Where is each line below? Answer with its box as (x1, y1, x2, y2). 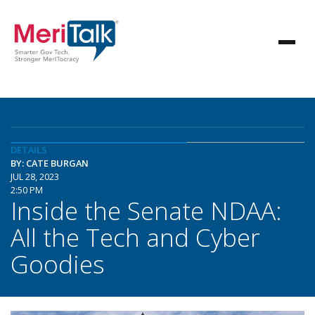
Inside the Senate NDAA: (11, 193, 282, 227)
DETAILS (11, 143, 47, 156)
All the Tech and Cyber (11, 220, 260, 254)
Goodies (11, 247, 105, 281)
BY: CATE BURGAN (11, 157, 89, 169)
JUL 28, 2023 (11, 170, 59, 183)
